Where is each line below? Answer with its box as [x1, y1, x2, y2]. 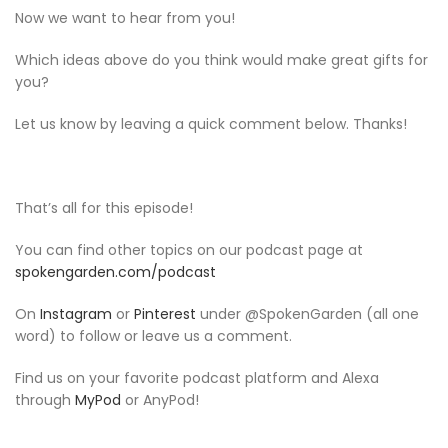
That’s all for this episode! [15, 197, 193, 218]
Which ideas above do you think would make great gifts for [15, 49, 428, 70]
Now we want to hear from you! [15, 7, 235, 28]
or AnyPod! [125, 389, 199, 410]
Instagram [40, 303, 112, 324]
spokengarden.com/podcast [15, 261, 216, 282]
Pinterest [134, 303, 196, 324]
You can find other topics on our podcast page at [15, 239, 363, 260]
